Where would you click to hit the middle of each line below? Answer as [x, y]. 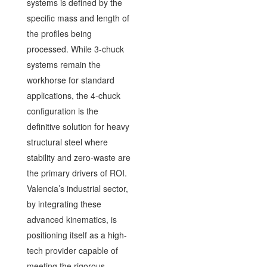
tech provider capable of [72, 250]
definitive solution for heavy [78, 126]
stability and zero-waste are [78, 157]
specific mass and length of [78, 18]
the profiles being [59, 33]
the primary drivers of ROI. [77, 173]
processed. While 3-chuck [75, 49]
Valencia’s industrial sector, [77, 188]
